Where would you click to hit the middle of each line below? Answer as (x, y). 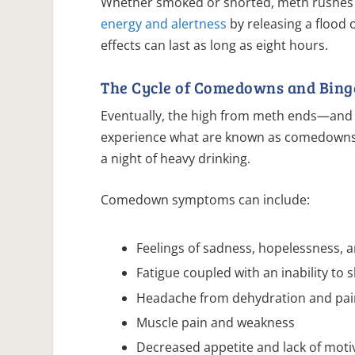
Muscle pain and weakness (216, 322)
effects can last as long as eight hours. (215, 46)
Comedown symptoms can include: (206, 200)
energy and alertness (164, 24)
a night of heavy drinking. (176, 158)
